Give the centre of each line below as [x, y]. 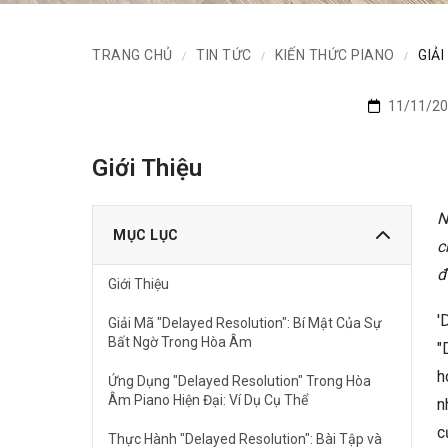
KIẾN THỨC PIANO [335, 55]
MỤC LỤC [146, 234]
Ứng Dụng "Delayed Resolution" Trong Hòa [239, 381]
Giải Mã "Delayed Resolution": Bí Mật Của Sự [245, 323]
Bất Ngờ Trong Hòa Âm [180, 342]
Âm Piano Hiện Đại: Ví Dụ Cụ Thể [208, 400]
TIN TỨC [224, 55]
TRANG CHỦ [132, 55]
